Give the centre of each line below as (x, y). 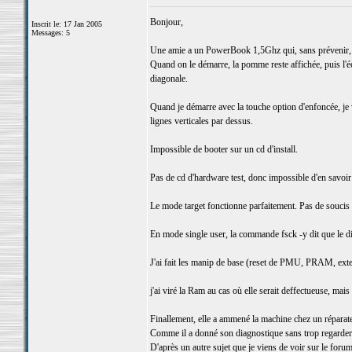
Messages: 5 (50, 33)
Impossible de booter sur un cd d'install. (224, 149)
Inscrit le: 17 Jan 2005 (66, 24)
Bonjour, (166, 22)
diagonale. (169, 79)
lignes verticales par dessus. (201, 121)
